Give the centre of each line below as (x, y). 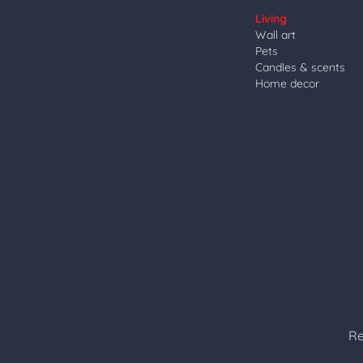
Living (271, 19)
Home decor (287, 83)
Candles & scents (300, 67)
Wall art (275, 35)
